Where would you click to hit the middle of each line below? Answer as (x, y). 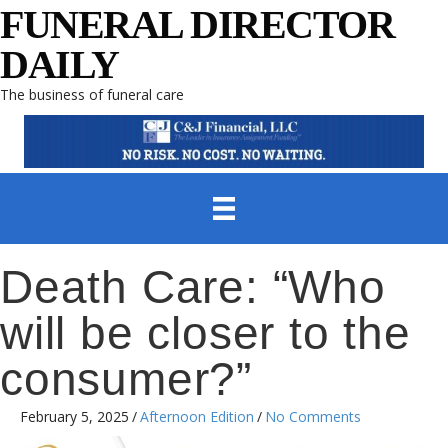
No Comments (313, 416)
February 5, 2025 (74, 416)
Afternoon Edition (197, 416)
